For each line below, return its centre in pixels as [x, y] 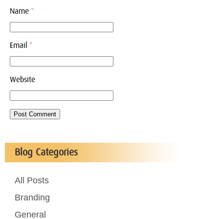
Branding [32, 197]
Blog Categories [46, 152]
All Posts [32, 180]
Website [22, 79]
